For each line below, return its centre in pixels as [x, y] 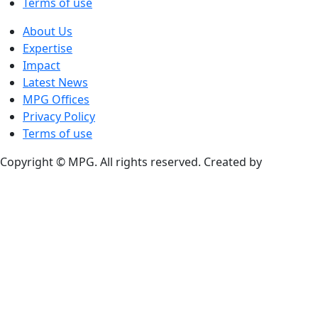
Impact [42, 65]
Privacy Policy [59, 116]
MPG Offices [56, 99]
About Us [48, 31]
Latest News [55, 82]
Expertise [48, 48]
